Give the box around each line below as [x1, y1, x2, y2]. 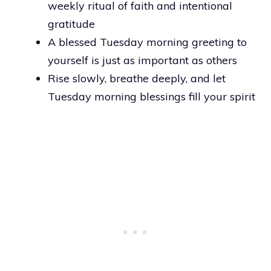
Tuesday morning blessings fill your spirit [48, 89, 255, 103]
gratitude [48, 16, 95, 31]
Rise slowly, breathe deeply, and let [48, 71, 226, 85]
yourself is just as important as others [48, 53, 237, 67]
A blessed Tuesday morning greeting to [48, 34, 247, 49]
